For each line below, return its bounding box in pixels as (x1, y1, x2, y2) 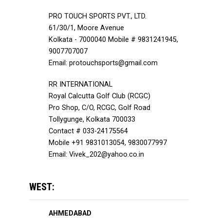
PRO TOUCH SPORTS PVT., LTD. (49, 12, 146, 20)
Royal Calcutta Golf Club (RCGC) (49, 92, 150, 100)
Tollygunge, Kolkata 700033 (49, 115, 135, 124)
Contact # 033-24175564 (49, 127, 128, 135)
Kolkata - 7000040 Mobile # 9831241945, (49, 36, 178, 44)
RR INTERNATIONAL (49, 80, 112, 89)
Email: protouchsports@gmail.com (49, 59, 158, 67)
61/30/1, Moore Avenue (49, 24, 124, 32)
